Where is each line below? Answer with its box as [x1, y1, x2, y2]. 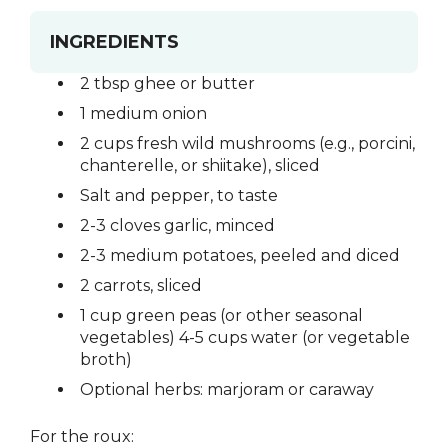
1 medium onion [80, 103, 207, 123]
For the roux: [30, 426, 134, 446]
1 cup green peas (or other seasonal [80, 305, 363, 325]
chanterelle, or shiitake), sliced [80, 155, 320, 175]
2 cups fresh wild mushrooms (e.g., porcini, [80, 133, 415, 153]
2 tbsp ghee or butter [80, 73, 255, 93]
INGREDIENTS [50, 30, 179, 53]
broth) [80, 349, 132, 369]
